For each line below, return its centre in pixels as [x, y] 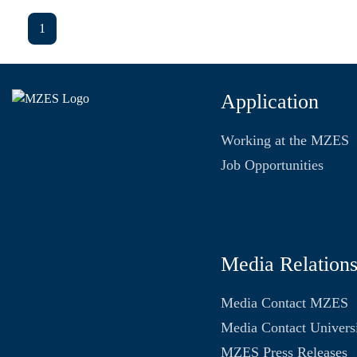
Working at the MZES [285, 140]
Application [270, 102]
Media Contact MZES [284, 303]
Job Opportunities [272, 165]
